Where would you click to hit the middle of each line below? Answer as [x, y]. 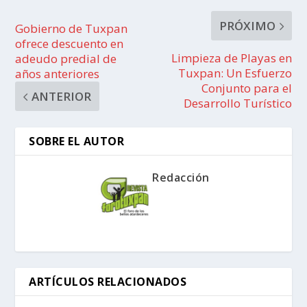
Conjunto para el [246, 88]
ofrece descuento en [70, 44]
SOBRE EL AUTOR [77, 142]
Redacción [181, 178]
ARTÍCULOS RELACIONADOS [108, 282]
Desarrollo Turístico [237, 103]
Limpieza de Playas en [231, 58]
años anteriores [58, 74]
